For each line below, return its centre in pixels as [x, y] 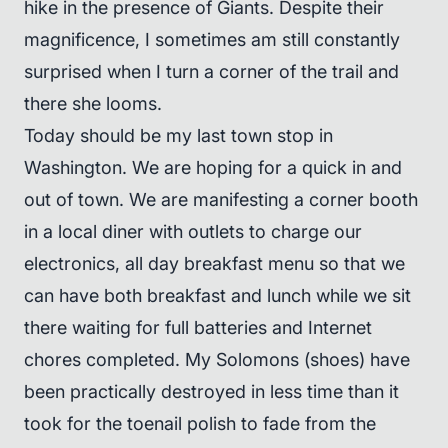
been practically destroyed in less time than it [211, 391]
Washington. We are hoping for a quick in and [213, 167]
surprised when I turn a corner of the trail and [211, 71]
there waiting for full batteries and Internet [198, 327]
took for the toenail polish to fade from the [200, 423]
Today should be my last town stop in [178, 135]
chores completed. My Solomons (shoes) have [217, 359]
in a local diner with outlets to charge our [193, 231]
